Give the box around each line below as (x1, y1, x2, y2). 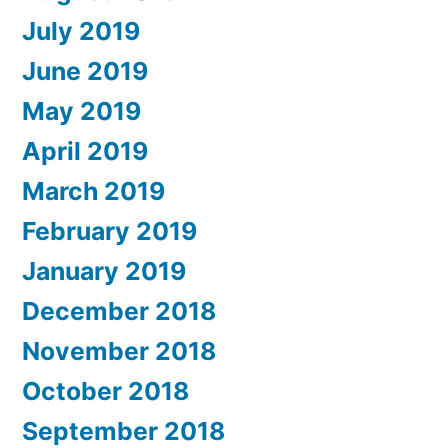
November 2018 (22, 336, 216, 367)
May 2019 (22, 96, 141, 127)
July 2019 (22, 16, 140, 47)
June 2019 (22, 56, 148, 87)
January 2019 (22, 256, 186, 287)
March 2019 (22, 176, 165, 207)
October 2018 (22, 376, 189, 407)
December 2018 (22, 296, 216, 327)
